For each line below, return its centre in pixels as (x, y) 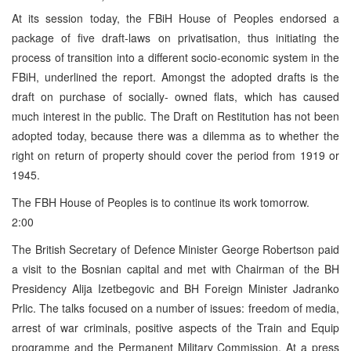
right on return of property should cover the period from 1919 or (175, 155)
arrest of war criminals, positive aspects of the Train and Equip (175, 327)
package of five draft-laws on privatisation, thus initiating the (175, 37)
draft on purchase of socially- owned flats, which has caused (175, 96)
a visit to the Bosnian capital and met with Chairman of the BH (175, 268)
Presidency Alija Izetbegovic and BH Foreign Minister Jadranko (175, 288)
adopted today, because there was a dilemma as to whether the (175, 135)
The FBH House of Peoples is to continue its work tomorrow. (161, 202)
